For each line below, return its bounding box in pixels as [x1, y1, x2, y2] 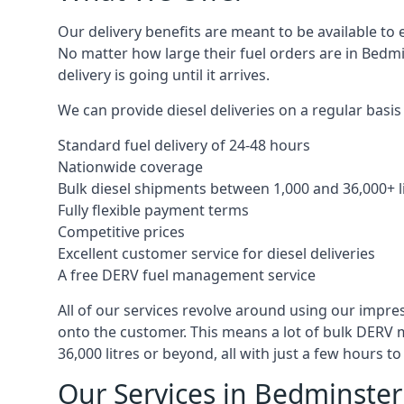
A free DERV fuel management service [58, 265, 316, 285]
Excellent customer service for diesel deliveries [58, 243, 375, 263]
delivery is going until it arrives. [58, 65, 270, 85]
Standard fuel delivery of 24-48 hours [58, 135, 310, 155]
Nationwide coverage [58, 157, 203, 177]
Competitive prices [58, 222, 185, 242]
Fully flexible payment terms [58, 200, 249, 220]
